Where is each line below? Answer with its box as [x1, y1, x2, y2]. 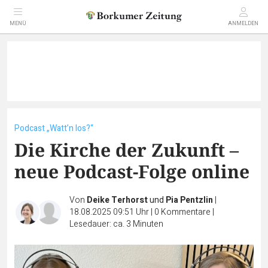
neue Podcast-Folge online [14, 159, 249, 184]
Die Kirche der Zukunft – [14, 138, 239, 162]
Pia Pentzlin [166, 194, 213, 206]
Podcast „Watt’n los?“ [14, 122, 93, 135]
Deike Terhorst [87, 194, 148, 206]
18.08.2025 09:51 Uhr [69, 206, 151, 218]
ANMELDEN [228, 20, 258, 28]
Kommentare [161, 206, 211, 218]
